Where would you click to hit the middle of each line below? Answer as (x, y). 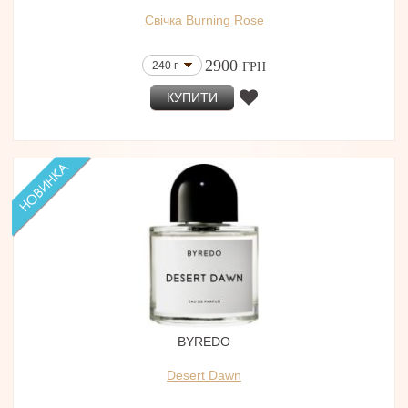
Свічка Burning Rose (204, 20)
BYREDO (204, 342)
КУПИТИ (192, 97)
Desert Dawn (204, 375)
